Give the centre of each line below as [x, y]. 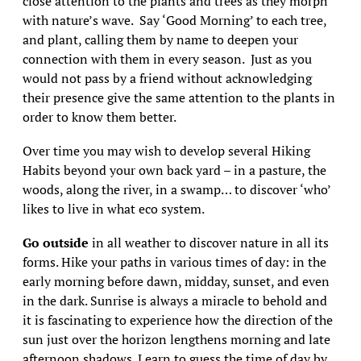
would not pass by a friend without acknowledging [167, 78]
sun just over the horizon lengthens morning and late [176, 339]
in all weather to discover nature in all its [208, 243]
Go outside [55, 243]
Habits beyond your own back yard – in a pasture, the [174, 170]
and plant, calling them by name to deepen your [160, 39]
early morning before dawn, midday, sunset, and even [176, 281]
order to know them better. [99, 117]
